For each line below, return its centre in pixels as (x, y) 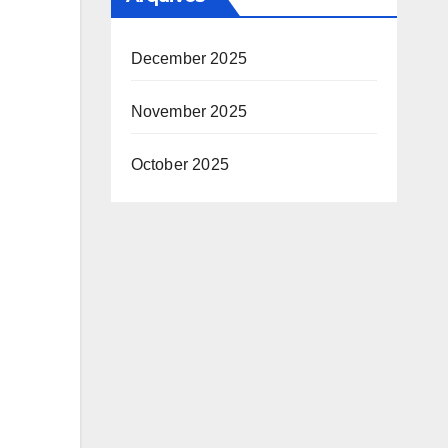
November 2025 (189, 111)
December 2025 (189, 58)
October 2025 (179, 164)
